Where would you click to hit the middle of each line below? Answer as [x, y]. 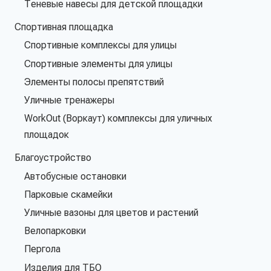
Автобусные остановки [75, 176]
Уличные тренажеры [69, 100]
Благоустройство [53, 157]
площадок [47, 134]
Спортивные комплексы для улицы [100, 45]
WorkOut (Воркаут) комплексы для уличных [118, 118]
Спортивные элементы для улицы [98, 64]
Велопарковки [55, 230]
